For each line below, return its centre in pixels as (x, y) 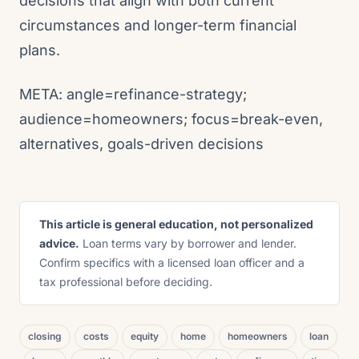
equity (145, 336)
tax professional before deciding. (126, 282)
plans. (40, 50)
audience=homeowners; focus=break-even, (171, 119)
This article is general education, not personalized (176, 224)
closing (45, 336)
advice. (59, 243)
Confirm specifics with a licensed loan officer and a (172, 262)
